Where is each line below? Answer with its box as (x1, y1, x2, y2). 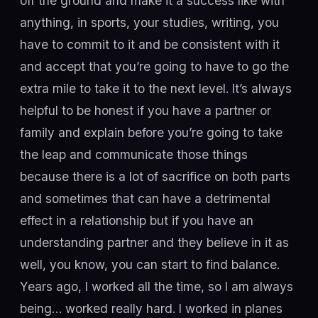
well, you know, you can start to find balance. (20, 257, 280, 273)
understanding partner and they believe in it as (20, 235, 289, 251)
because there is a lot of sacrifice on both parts (20, 169, 290, 185)
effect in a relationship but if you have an (20, 213, 253, 229)
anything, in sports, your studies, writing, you (20, 15, 279, 31)
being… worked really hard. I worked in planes (20, 301, 283, 317)
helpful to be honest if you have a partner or (20, 103, 271, 119)
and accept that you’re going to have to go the (20, 59, 289, 75)
